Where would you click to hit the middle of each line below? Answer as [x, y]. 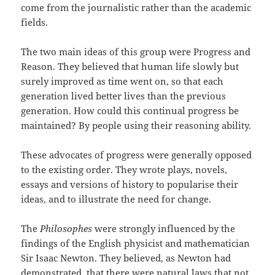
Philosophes [66, 229]
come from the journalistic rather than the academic [136, 8]
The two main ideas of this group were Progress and [136, 52]
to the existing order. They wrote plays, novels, [124, 170]
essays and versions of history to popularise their [130, 184]
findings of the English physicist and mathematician [136, 243]
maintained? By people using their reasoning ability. [136, 126]
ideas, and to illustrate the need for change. [116, 199]
